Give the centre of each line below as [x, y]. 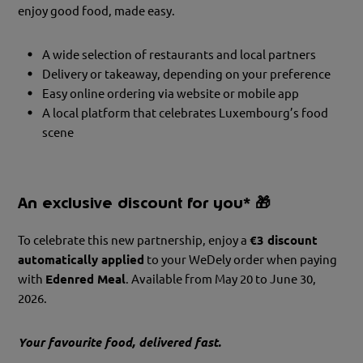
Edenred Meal [86, 280]
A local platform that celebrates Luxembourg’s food [186, 113]
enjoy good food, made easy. [97, 11]
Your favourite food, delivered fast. [120, 343]
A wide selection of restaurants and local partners [179, 54]
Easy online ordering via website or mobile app [171, 93]
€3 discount [284, 241]
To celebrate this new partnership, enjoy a [134, 241]
